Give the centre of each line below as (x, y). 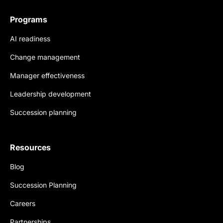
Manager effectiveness (47, 76)
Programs (29, 20)
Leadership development (51, 94)
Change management (45, 57)
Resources (30, 148)
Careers (23, 204)
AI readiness (30, 39)
